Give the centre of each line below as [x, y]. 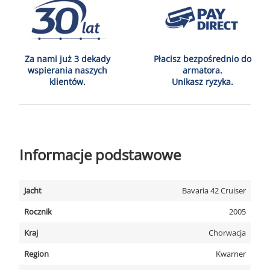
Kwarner [231, 254]
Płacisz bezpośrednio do [202, 59]
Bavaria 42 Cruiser [214, 190]
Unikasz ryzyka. [202, 82]
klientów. [67, 82]
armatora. [202, 70]
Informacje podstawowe [100, 155]
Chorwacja [227, 233]
